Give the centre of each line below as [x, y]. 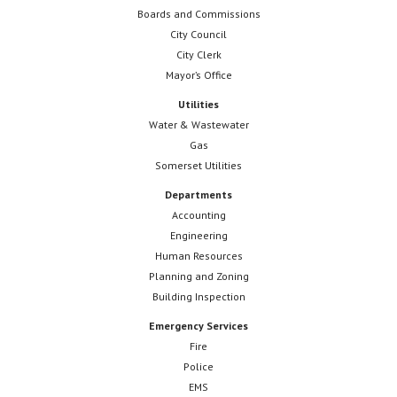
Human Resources [198, 256]
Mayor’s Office [198, 75]
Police [198, 367]
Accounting [198, 215]
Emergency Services [198, 326]
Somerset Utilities [198, 166]
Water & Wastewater [198, 125]
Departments [198, 195]
